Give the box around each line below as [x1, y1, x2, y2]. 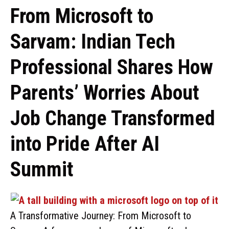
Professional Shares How [10, 55, 213, 79]
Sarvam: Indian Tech [10, 30, 175, 54]
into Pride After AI [10, 132, 159, 156]
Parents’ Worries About [10, 81, 199, 105]
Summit [10, 157, 74, 181]
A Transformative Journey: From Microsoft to [10, 210, 191, 222]
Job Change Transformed [10, 106, 215, 130]
